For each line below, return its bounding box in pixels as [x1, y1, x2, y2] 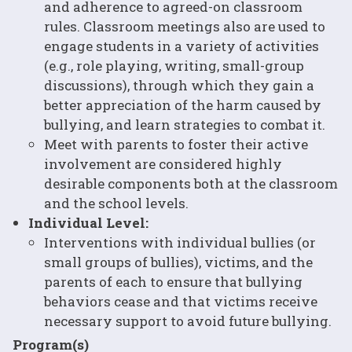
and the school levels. [44, 193, 189, 212]
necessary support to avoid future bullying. [44, 311, 332, 330]
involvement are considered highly [44, 154, 282, 173]
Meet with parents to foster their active [44, 134, 308, 153]
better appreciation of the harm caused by [44, 95, 321, 114]
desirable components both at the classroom [44, 174, 338, 192]
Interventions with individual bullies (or [44, 233, 316, 251]
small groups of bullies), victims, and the [44, 252, 313, 271]
